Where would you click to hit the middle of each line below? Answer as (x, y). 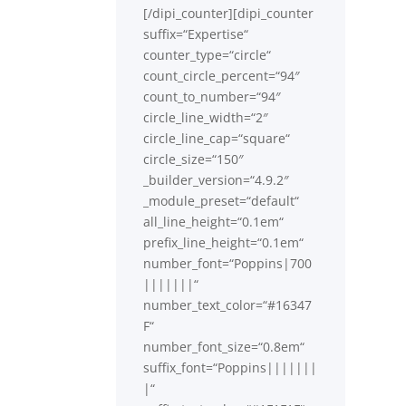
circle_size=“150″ (194, 159)
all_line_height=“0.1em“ (214, 221)
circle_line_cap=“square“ (217, 138)
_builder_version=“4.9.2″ (217, 179)
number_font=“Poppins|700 (228, 263)
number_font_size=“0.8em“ (224, 346)
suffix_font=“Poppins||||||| (231, 367)
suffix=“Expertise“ (196, 34)
